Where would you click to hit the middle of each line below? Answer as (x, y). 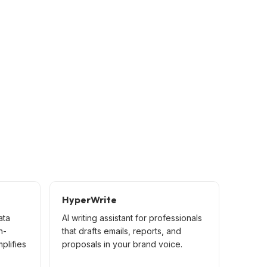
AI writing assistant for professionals (132, 218)
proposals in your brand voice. (122, 244)
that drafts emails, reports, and (122, 231)
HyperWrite (90, 199)
